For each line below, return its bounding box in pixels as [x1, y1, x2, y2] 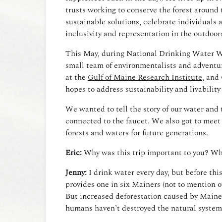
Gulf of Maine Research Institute [88, 71, 202, 83]
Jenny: [65, 166, 87, 178]
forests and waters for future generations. [65, 127, 208, 139]
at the [65, 71, 88, 83]
